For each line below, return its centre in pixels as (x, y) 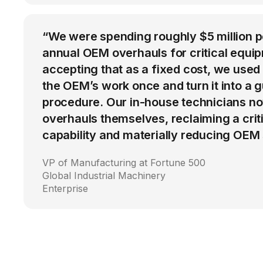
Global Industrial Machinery (104, 176)
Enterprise (65, 189)
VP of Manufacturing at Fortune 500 (124, 163)
